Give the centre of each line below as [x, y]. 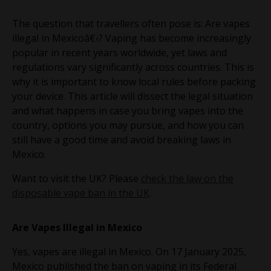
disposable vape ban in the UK [81, 193]
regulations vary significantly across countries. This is [133, 67]
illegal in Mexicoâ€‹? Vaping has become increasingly [132, 38]
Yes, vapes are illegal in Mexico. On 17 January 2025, [129, 251]
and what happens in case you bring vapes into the [128, 110]
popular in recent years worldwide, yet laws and [119, 52]
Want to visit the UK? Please [77, 178]
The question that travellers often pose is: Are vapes [131, 23]
